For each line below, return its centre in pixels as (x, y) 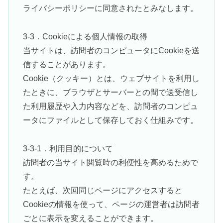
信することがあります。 (66, 64)
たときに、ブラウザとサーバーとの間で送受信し (110, 92)
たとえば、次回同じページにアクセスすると (102, 190)
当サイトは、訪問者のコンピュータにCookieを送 (111, 50)
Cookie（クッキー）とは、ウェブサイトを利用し (111, 78)
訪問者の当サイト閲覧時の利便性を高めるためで (110, 162)
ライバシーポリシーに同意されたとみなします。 (110, 8)
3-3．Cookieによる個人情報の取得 (85, 36)
